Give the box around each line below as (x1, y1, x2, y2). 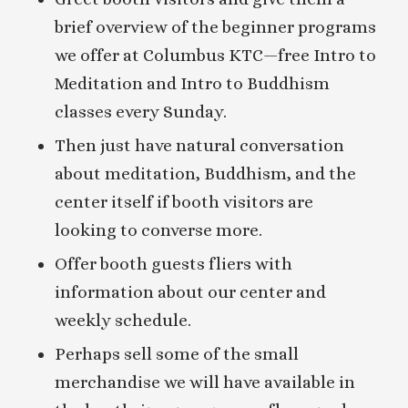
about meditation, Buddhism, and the (54, 164, 356, 184)
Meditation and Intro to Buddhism (54, 74, 330, 94)
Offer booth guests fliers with (54, 254, 292, 274)
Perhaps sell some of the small (54, 344, 299, 364)
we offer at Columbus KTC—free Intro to (54, 46, 376, 66)
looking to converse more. (54, 220, 262, 240)
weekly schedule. (54, 311, 191, 331)
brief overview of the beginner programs (54, 17, 376, 37)
